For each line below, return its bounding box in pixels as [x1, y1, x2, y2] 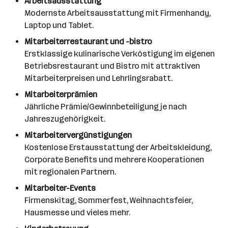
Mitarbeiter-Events [24, 183, 96, 193]
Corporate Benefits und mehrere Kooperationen [24, 155, 204, 164]
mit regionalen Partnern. [24, 167, 116, 177]
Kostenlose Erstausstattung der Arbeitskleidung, [24, 142, 212, 152]
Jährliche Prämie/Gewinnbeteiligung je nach [24, 102, 187, 111]
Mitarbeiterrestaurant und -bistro [24, 37, 152, 46]
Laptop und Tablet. [24, 20, 94, 30]
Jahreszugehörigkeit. [24, 114, 105, 124]
